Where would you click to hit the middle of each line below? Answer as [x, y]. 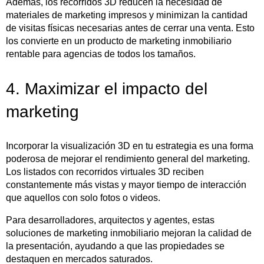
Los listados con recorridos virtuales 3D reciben [105, 171]
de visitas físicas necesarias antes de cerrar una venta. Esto [130, 28]
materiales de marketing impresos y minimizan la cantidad [127, 15]
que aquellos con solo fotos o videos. [83, 197]
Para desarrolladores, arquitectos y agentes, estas [110, 220]
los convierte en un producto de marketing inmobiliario [119, 41]
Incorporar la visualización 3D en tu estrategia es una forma [130, 146]
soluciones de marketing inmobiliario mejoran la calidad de [129, 233]
